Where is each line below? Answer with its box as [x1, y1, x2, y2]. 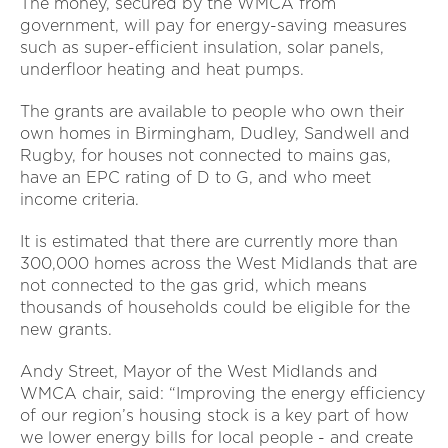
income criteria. [20, 190, 139, 210]
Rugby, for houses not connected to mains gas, [20, 146, 391, 166]
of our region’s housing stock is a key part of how [20, 406, 409, 426]
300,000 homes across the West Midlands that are [20, 254, 417, 274]
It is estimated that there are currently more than [20, 232, 398, 252]
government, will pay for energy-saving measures [20, 16, 407, 36]
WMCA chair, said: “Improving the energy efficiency [20, 384, 425, 404]
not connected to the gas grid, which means [20, 276, 367, 296]
